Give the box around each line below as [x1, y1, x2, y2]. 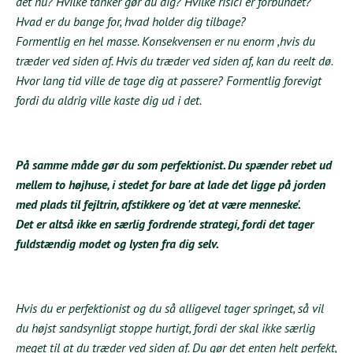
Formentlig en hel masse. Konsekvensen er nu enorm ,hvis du [16, 32, 315, 49]
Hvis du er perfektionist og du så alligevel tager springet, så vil [16, 299, 324, 316]
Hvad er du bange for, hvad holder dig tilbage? [16, 13, 246, 29]
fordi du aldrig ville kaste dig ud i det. [16, 91, 202, 108]
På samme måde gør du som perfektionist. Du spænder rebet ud [16, 156, 332, 173]
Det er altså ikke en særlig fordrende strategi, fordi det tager [16, 215, 314, 232]
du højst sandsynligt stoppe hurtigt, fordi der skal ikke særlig [16, 319, 315, 336]
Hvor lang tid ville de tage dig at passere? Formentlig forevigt [16, 72, 321, 88]
